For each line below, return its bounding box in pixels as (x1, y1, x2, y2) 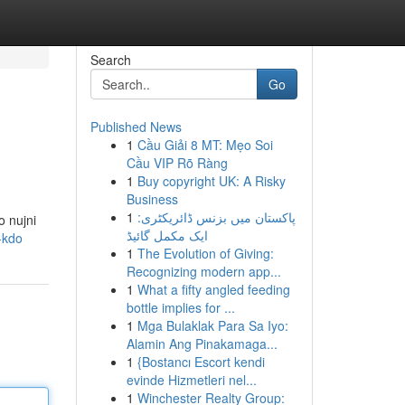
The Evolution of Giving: (137, 244, 274, 262)
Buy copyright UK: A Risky (137, 172, 286, 190)
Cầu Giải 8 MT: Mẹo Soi (137, 136, 273, 154)
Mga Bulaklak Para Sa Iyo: (137, 316, 288, 334)
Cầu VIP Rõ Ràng (126, 154, 228, 172)
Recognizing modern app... (126, 262, 281, 280)
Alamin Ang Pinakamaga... (126, 334, 278, 353)
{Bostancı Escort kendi (137, 353, 265, 371)
